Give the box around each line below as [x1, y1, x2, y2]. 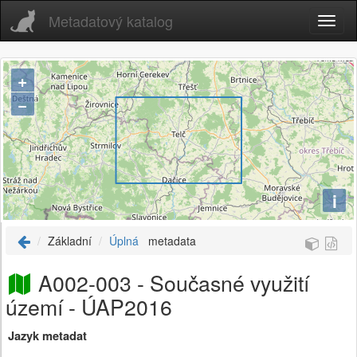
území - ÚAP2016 [6, 291, 172, 322]
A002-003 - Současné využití [38, 267, 310, 298]
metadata [148, 233, 196, 249]
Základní [48, 233, 92, 249]
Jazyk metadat [8, 328, 87, 344]
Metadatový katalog [49, 10, 173, 31]
